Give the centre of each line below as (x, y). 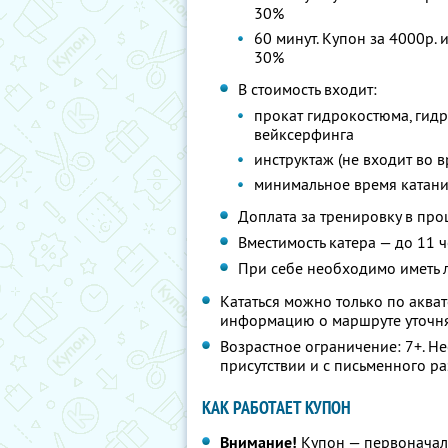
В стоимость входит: (308, 89)
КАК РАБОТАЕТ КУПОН (276, 407)
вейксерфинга (304, 134)
